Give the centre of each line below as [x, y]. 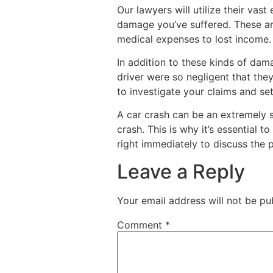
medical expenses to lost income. [194, 39]
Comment [141, 225]
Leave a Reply [181, 171]
